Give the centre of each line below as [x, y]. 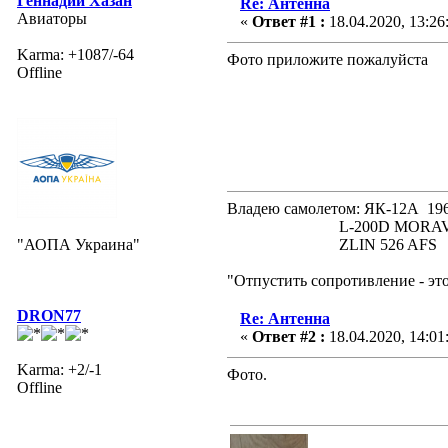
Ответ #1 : [288, 21]
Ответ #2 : [288, 336]
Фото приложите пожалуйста [327, 59]
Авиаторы [52, 18]
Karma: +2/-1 [59, 369]
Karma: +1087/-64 [75, 54]
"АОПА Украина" [78, 244]
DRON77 [49, 315]
